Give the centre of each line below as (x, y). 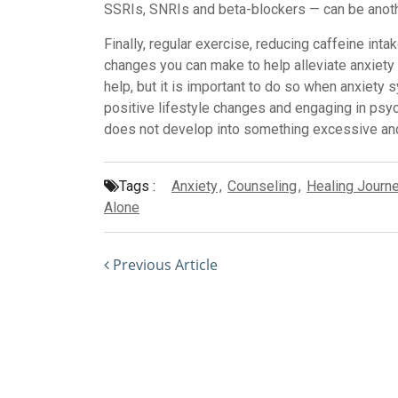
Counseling (262, 187)
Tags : (137, 187)
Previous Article (163, 265)
